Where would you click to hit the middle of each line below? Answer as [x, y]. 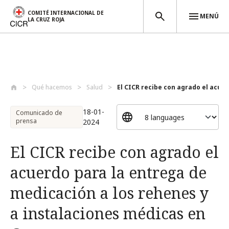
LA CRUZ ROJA [46, 19]
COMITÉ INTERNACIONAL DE [66, 13]
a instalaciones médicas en [108, 213]
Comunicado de [39, 113]
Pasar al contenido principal [51, 75]
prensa [26, 121]
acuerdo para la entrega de [108, 173]
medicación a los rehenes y [109, 193]
